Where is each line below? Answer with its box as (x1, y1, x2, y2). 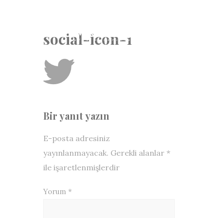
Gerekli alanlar (110, 148, 166, 158)
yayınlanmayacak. (43, 148, 109, 158)
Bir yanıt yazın (43, 109, 109, 122)
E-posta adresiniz (43, 133, 110, 143)
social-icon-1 (43, 29, 132, 49)
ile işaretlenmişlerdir (43, 163, 120, 172)
